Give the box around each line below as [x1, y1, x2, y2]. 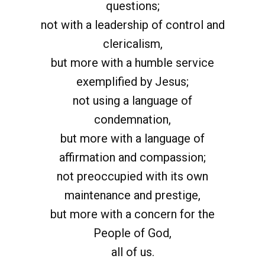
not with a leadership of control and [40, 18, 225, 32]
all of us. [111, 245, 154, 259]
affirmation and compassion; [59, 150, 206, 164]
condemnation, [94, 112, 171, 127]
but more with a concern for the [50, 207, 215, 221]
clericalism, [102, 37, 163, 51]
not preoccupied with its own [57, 169, 208, 183]
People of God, [93, 226, 172, 240]
